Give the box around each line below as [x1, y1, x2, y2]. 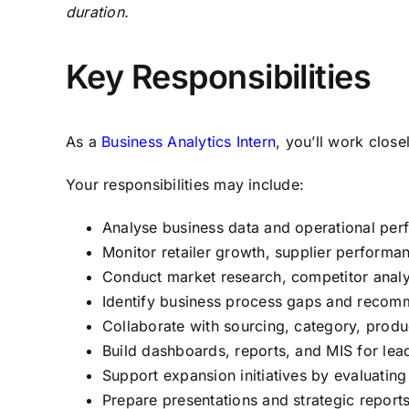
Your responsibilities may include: [66, 175, 305, 194]
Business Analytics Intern [101, 132, 277, 151]
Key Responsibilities [66, 57, 372, 97]
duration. [66, 3, 130, 21]
